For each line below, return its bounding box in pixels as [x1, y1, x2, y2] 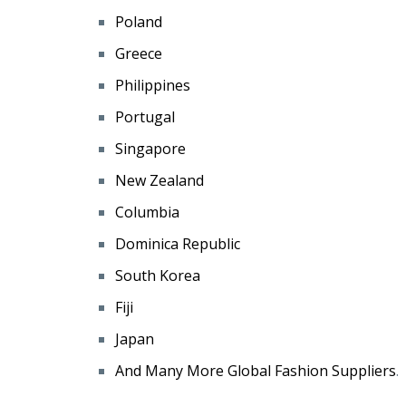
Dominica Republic [115, 234, 240, 255]
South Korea [115, 266, 200, 286]
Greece [115, 43, 162, 64]
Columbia [115, 202, 179, 223]
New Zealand [115, 170, 204, 191]
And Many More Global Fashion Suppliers [115, 361, 396, 382]
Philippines [115, 75, 190, 96]
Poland [115, 12, 162, 33]
